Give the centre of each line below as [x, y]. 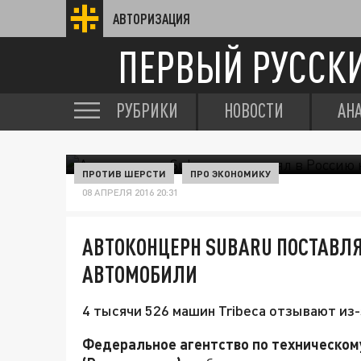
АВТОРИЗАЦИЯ [151, 19]
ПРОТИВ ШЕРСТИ [124, 173]
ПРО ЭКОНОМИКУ [230, 173]
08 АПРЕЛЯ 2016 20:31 [130, 192]
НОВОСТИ [254, 110]
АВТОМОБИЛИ [140, 274]
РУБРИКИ [147, 110]
